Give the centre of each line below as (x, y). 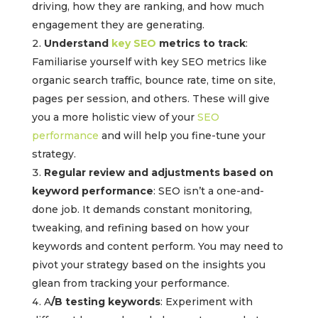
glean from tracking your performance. (130, 284)
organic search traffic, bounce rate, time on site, (153, 81)
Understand (77, 44)
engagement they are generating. (118, 25)
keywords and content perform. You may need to (157, 247)
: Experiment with (206, 302)
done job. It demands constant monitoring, (142, 210)
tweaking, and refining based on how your (140, 228)
